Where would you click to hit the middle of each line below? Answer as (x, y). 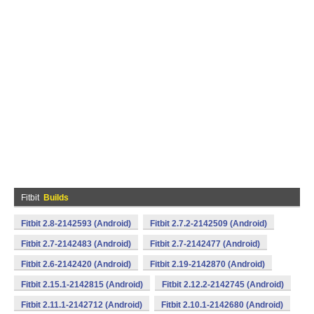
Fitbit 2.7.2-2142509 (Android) (209, 224)
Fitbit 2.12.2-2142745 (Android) (223, 285)
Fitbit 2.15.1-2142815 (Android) (82, 285)
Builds (56, 198)
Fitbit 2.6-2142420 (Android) (76, 264)
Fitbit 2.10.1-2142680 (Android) (222, 305)
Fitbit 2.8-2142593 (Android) (76, 224)
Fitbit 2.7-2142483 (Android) (76, 244)
